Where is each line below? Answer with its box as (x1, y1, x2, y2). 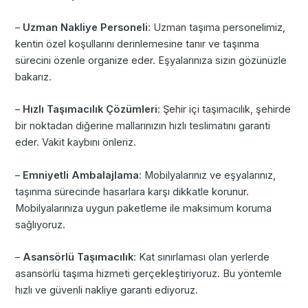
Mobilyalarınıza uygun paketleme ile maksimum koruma (15, 201, 272, 214)
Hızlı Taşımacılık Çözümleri (23, 103, 158, 116)
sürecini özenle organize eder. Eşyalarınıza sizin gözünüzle (15, 54, 287, 67)
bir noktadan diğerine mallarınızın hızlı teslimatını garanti (15, 120, 271, 133)
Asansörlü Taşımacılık (23, 251, 134, 264)
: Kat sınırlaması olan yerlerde (133, 251, 270, 264)
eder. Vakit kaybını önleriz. (15, 136, 137, 149)
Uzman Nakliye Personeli (23, 21, 148, 34)
